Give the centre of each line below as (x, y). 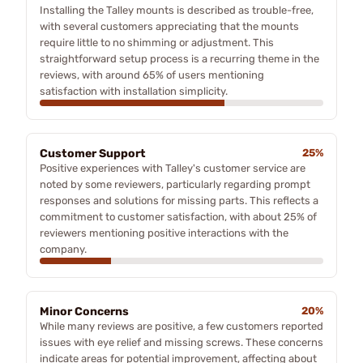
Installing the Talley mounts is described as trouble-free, (177, 10)
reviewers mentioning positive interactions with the (164, 233)
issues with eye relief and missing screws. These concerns (181, 342)
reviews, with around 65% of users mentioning (152, 75)
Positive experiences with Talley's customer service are (173, 168)
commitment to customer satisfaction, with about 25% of (178, 216)
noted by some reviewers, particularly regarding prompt (175, 184)
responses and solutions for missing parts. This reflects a (179, 200)
